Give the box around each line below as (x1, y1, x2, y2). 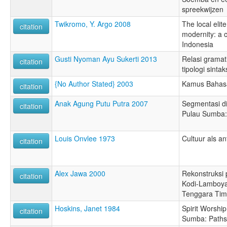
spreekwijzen (182, 4, 223, 15)
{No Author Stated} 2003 (55, 79, 133, 89)
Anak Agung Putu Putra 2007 (55, 98, 148, 109)
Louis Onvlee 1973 (55, 133, 115, 144)
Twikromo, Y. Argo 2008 (55, 19, 131, 29)
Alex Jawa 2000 (55, 168, 105, 179)
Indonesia (182, 39, 213, 50)
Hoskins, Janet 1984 (55, 203, 120, 214)
